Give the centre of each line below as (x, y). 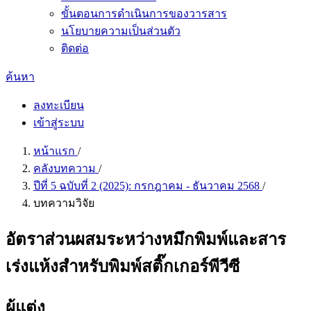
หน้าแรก (56, 151)
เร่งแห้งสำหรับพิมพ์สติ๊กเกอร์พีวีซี (123, 266)
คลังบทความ (66, 168)
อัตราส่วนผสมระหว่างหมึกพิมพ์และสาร (146, 239)
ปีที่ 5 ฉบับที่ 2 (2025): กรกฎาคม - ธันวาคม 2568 (148, 186)
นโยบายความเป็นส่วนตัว (121, 31)
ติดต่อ (75, 48)
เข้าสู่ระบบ (59, 123)
